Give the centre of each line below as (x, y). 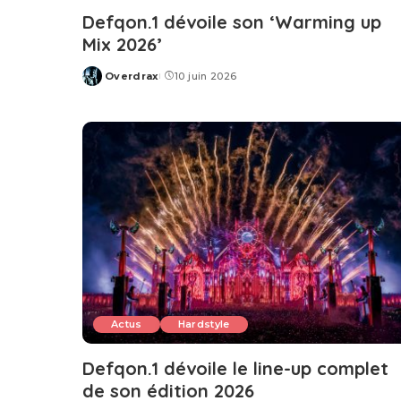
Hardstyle (204, 324)
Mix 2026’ (122, 45)
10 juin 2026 (206, 77)
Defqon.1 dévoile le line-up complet (235, 368)
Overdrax (132, 77)
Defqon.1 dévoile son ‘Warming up (232, 22)
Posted (103, 83)
